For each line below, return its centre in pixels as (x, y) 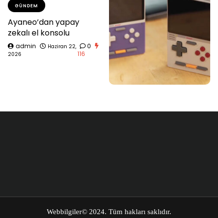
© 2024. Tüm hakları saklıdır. (127, 212)
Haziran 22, (62, 46)
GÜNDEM (27, 6)
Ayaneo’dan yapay (44, 22)
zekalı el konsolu (39, 33)
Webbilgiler (64, 212)
